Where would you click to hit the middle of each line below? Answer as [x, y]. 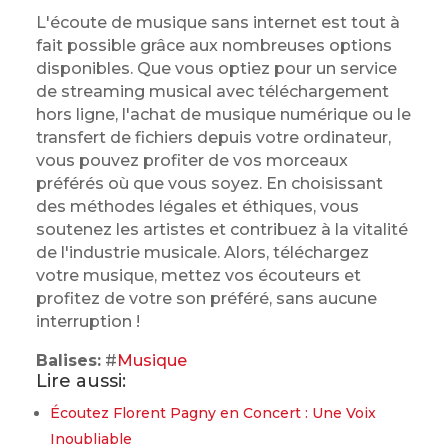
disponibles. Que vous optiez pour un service [216, 68]
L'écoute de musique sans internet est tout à [217, 22]
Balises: [68, 360]
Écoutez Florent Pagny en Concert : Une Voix [212, 413]
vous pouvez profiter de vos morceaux [191, 160]
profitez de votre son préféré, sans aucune [206, 298]
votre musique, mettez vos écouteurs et [198, 275]
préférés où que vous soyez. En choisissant [209, 183]
